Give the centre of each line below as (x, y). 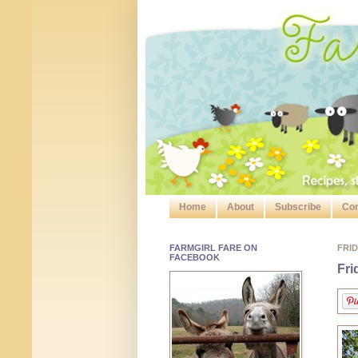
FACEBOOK (195, 258)
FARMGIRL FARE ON (213, 248)
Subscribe (298, 207)
